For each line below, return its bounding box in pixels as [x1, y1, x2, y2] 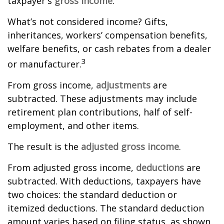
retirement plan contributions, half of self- [7, 106, 192, 118]
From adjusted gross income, [7, 161, 136, 173]
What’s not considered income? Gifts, [7, 15, 168, 27]
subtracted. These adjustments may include [7, 92, 197, 104]
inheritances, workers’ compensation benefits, [7, 29, 207, 41]
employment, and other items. [7, 119, 139, 131]
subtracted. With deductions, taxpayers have [7, 175, 201, 187]
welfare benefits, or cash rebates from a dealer [7, 42, 211, 54]
